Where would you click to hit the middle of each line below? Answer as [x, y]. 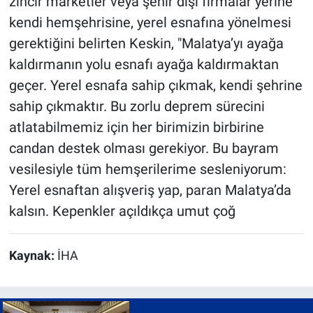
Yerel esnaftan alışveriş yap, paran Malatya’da [150, 190]
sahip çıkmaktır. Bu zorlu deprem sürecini [137, 107]
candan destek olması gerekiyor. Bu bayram [144, 148]
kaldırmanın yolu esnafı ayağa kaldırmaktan [144, 65]
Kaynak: [33, 256]
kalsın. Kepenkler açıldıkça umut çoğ [122, 211]
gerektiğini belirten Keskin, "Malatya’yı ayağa [146, 44]
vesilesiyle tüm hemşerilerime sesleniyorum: [147, 169]
